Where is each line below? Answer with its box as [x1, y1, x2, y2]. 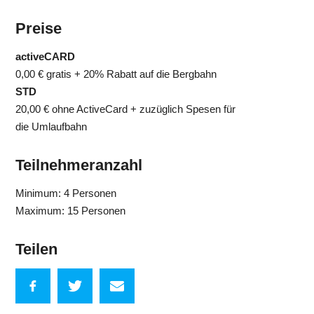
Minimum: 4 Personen [15, 186, 117, 199]
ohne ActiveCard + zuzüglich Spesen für [52, 102, 236, 115]
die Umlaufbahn [15, 120, 88, 132]
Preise [15, 19, 62, 37]
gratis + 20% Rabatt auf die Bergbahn [46, 67, 217, 80]
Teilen [15, 240, 58, 258]
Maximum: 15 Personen [15, 204, 126, 217]
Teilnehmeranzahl [15, 156, 143, 174]
